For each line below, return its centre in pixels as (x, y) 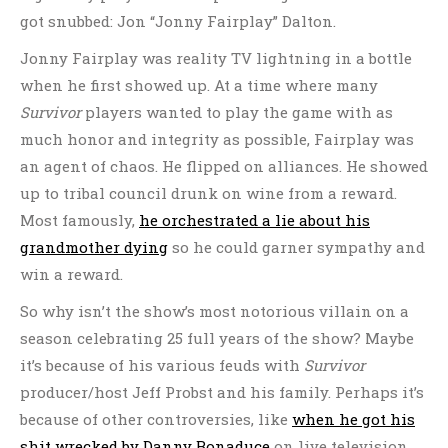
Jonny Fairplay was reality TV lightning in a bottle (216, 58)
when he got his (353, 419)
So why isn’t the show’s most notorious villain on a (214, 311)
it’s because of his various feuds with (162, 365)
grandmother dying (94, 247)
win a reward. (71, 274)
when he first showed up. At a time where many (199, 85)
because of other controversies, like (156, 419)
